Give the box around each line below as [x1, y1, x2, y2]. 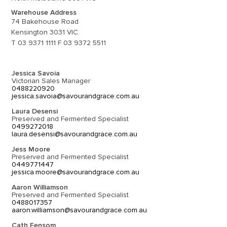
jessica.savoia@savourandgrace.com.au [12, 92, 140, 100]
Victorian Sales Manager [12, 77, 91, 85]
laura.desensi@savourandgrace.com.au [12, 130, 138, 138]
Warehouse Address [11, 8, 77, 17]
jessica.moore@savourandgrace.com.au [12, 168, 140, 176]
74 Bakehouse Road [11, 17, 79, 26]
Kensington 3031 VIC [11, 28, 79, 36]
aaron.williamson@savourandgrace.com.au [12, 206, 147, 214]
